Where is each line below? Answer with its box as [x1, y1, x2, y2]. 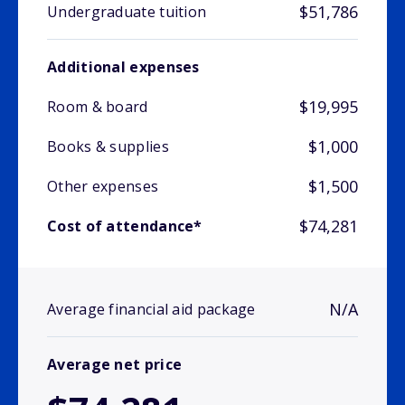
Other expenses [47, 176, 159, 197]
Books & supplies [47, 137, 169, 157]
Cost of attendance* [47, 216, 202, 237]
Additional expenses [47, 57, 200, 78]
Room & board [47, 97, 148, 118]
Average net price [47, 354, 183, 375]
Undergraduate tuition [47, 2, 207, 23]
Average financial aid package [47, 299, 256, 320]
